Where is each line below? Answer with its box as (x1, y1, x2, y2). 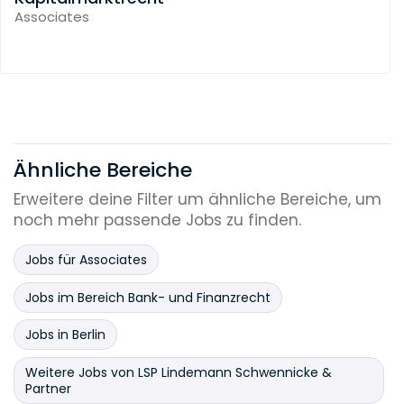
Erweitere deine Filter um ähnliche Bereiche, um (14, 188, 381, 211)
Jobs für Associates (25, 251, 147, 270)
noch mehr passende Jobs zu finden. (14, 209, 301, 232)
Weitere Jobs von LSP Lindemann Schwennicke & (25, 363, 332, 381)
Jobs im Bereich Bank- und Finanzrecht (25, 288, 271, 307)
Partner (25, 379, 71, 398)
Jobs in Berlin (25, 326, 106, 344)
